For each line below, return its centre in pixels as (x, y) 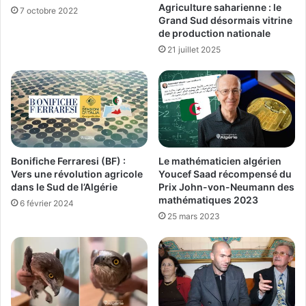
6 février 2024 (47, 203)
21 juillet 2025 (194, 49)
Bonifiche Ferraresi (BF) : (68, 161)
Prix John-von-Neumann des (226, 186)
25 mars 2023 (194, 216)
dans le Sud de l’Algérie (64, 186)
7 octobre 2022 (49, 11)
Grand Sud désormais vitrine (225, 20)
